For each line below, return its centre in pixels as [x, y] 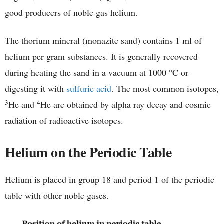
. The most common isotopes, [165, 89]
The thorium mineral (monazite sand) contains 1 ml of [103, 41]
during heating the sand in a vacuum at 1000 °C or [97, 73]
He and [23, 105]
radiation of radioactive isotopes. [64, 121]
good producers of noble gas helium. [71, 13]
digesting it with [36, 89]
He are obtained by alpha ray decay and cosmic [126, 105]
